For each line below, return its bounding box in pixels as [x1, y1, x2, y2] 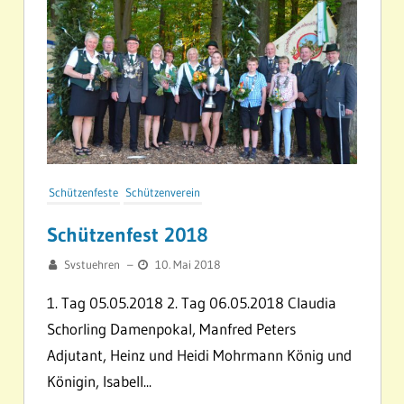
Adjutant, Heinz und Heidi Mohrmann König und [47, 345, 352, 365]
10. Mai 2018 [155, 257, 220, 272]
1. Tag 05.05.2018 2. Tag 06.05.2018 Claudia [47, 293, 336, 313]
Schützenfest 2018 [47, 223, 208, 248]
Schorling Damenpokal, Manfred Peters [47, 319, 296, 339]
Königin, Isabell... [47, 372, 151, 391]
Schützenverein [125, 185, 200, 200]
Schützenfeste [49, 185, 118, 200]
